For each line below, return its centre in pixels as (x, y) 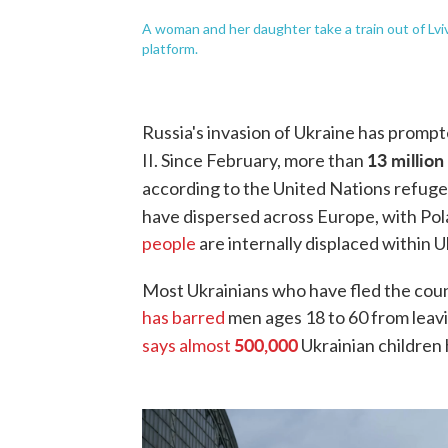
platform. (170, 49)
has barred (183, 317)
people (169, 243)
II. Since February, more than (254, 160)
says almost (188, 345)
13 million (405, 160)
